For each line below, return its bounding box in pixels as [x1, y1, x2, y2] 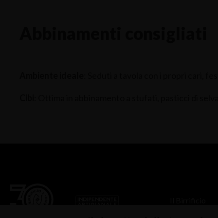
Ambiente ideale [19, 70, 84, 81]
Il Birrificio [170, 195, 207, 205]
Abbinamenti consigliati [19, 23, 207, 43]
